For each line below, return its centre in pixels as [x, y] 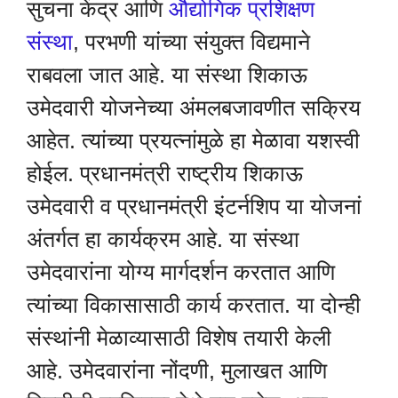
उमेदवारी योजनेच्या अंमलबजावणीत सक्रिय [194, 107]
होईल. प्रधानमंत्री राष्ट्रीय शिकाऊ [165, 173]
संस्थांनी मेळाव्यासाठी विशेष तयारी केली [179, 337]
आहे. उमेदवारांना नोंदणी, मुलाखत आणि [177, 370]
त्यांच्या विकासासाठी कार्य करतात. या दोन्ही [194, 304]
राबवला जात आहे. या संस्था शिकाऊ [167, 74]
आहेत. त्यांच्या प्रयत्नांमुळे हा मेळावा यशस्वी [193, 140]
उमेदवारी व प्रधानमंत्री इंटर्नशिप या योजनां [194, 206]
